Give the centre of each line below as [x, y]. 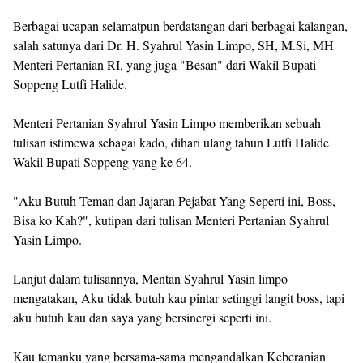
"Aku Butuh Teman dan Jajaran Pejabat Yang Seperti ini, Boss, [174, 200]
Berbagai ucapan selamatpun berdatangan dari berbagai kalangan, [180, 25]
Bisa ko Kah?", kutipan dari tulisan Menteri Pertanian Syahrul [171, 220]
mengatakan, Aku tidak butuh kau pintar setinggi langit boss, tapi [179, 297]
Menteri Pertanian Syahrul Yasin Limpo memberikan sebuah [167, 122]
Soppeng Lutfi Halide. [70, 83]
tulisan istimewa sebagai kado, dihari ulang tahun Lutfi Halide [171, 142]
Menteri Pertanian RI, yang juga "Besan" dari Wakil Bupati [164, 64]
